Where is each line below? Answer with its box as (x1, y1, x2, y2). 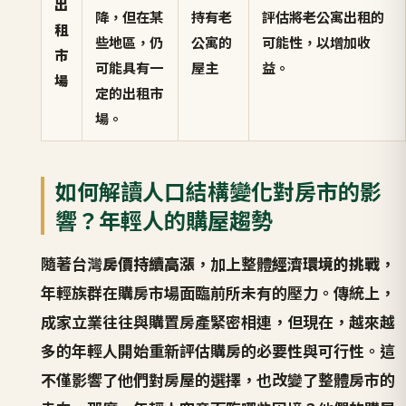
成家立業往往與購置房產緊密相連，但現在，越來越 (40, 309, 395, 333)
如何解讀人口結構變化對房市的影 (54, 174, 382, 207)
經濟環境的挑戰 (271, 251, 380, 275)
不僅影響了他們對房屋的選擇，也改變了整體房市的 (40, 367, 395, 391)
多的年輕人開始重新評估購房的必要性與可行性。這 (40, 338, 395, 362)
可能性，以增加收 (262, 32, 372, 53)
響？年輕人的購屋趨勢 (54, 203, 273, 236)
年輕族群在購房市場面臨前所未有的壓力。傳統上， (40, 280, 395, 304)
